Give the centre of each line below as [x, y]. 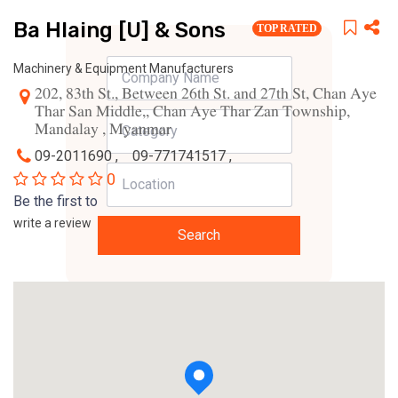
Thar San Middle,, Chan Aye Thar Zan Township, [192, 112]
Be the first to [56, 201]
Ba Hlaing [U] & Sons [119, 30]
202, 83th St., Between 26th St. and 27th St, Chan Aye [206, 95]
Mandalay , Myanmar [103, 130]
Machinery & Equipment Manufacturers [123, 68]
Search [199, 235]
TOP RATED [287, 28]
